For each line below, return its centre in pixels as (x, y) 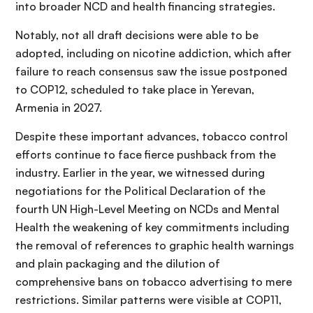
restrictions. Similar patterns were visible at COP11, (148, 299)
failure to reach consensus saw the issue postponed (151, 71)
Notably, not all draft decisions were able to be (137, 35)
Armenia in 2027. (59, 107)
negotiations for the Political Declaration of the (140, 190)
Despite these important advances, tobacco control (152, 136)
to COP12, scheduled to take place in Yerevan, (135, 89)
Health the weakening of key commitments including (152, 227)
